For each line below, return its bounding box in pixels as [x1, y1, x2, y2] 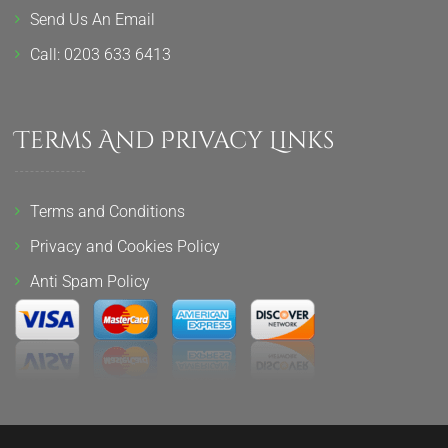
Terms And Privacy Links [15, 125, 334, 158]
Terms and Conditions [30, 202, 185, 222]
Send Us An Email [30, 10, 155, 30]
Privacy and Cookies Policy [30, 237, 220, 257]
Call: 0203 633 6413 [30, 45, 171, 65]
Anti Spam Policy [30, 272, 150, 292]
